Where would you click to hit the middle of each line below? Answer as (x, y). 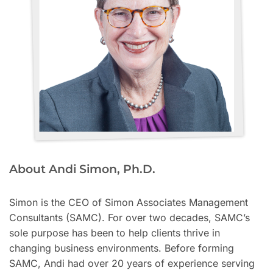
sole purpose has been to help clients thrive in (115, 232)
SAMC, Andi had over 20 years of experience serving (132, 263)
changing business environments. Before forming (122, 248)
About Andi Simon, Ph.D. (82, 169)
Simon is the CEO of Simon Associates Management (129, 202)
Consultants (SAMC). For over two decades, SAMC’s (129, 217)
